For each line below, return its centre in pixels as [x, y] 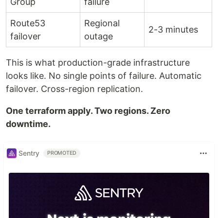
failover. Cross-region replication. [74, 89]
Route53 [28, 23]
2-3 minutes [173, 29]
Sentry [29, 153]
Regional [102, 23]
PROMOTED [62, 153]
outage [99, 36]
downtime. [28, 124]
